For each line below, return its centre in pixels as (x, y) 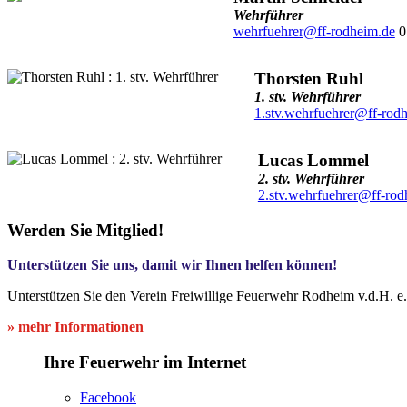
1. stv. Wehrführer (307, 96)
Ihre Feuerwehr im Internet (145, 362)
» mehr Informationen (75, 327)
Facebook (108, 397)
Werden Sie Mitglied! (85, 230)
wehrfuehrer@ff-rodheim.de (314, 31)
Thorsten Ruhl (308, 78)
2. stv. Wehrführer (311, 178)
